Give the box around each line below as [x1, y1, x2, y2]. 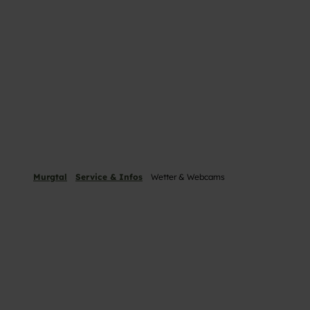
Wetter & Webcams [151, 172, 225, 182]
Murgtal [33, 172, 67, 182]
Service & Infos [75, 172, 143, 182]
